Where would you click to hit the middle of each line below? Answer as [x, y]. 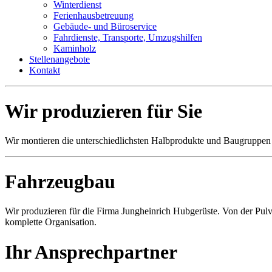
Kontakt [45, 70]
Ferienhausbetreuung [93, 16]
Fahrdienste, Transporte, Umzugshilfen [128, 38]
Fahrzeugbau [60, 181]
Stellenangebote [59, 59]
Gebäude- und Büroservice [105, 27]
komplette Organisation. [51, 222]
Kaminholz [75, 49]
